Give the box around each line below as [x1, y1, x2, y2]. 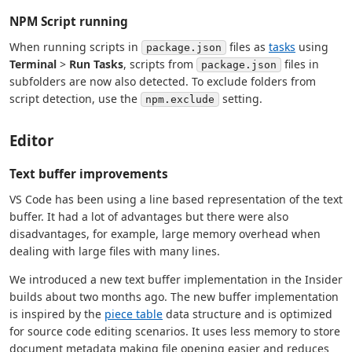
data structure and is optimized [163, 306, 332, 321]
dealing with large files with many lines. [9, 243, 220, 258]
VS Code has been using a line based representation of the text [9, 191, 343, 207]
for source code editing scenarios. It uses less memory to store [9, 323, 340, 339]
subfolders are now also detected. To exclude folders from [9, 73, 316, 89]
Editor [9, 130, 53, 150]
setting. [219, 90, 262, 106]
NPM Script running [9, 13, 128, 29]
